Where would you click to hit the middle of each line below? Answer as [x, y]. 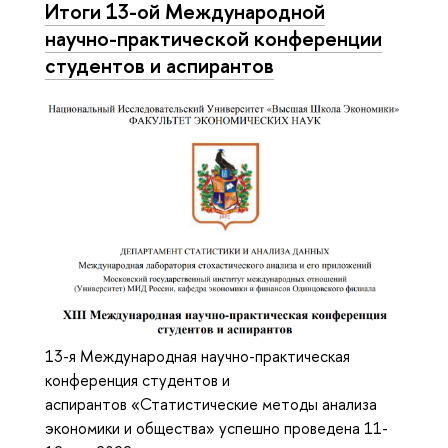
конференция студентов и [137, 380]
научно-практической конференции [213, 38]
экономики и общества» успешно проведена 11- [216, 428]
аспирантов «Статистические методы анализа [211, 404]
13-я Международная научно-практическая [197, 356]
